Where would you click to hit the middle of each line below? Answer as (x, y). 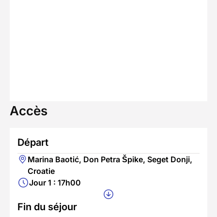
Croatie (41, 171)
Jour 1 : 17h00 (55, 182)
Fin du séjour (47, 207)
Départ (33, 142)
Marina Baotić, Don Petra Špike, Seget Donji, (110, 159)
